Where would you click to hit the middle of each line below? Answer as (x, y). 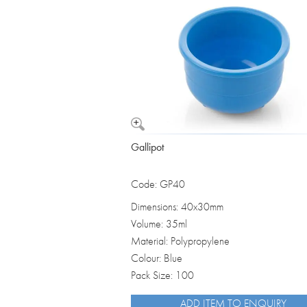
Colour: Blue (157, 258)
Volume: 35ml (159, 224)
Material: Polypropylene (180, 241)
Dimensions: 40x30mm (177, 207)
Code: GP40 (158, 184)
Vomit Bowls (197, 26)
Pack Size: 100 (162, 275)
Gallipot (147, 147)
